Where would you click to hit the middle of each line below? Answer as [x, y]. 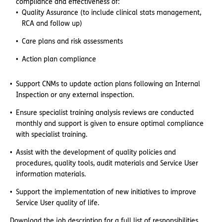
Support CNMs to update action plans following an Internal [108, 84]
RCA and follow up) [52, 24]
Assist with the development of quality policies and [96, 152]
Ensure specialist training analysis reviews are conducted [105, 113]
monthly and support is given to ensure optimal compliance [110, 124]
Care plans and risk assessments [72, 41]
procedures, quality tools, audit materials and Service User [107, 163]
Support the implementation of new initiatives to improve [106, 192]
